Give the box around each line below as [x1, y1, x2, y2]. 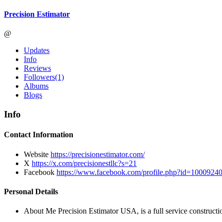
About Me [24, 207, 58, 216]
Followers [24, 73, 55, 82]
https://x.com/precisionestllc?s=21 [32, 159, 137, 167]
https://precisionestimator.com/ [51, 150, 145, 159]
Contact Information [4, 130, 73, 139]
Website [24, 150, 51, 159]
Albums [24, 82, 49, 91]
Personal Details [4, 187, 58, 196]
